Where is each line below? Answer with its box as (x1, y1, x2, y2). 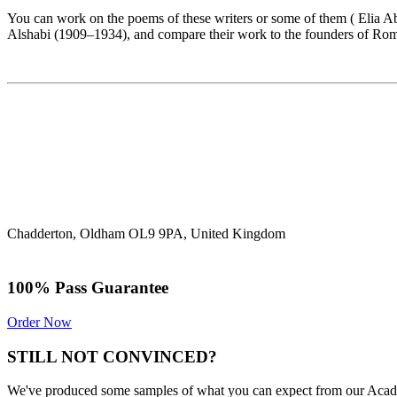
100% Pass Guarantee (7, 278, 168, 298)
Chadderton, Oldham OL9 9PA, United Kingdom (7, 226, 285, 242)
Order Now (7, 314, 72, 330)
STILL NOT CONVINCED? (7, 346, 217, 366)
